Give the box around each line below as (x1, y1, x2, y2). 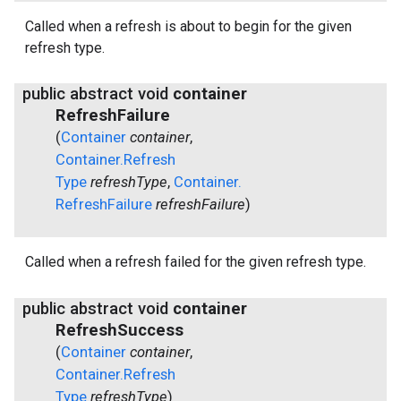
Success (117, 320, 183, 339)
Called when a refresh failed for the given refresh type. (25, 253, 366, 271)
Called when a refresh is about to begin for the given (25, 17, 352, 35)
